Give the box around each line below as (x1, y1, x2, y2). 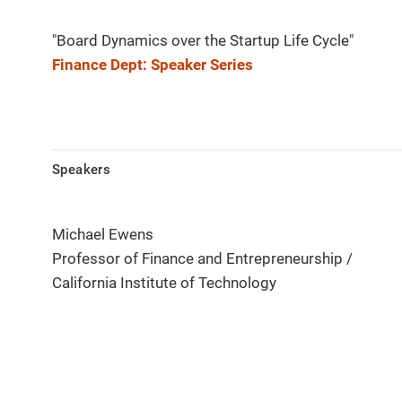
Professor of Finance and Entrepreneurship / (52, 249, 353, 268)
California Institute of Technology (52, 274, 276, 293)
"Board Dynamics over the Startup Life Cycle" (52, 31, 354, 50)
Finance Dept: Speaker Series (52, 56, 253, 74)
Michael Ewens (52, 225, 153, 244)
